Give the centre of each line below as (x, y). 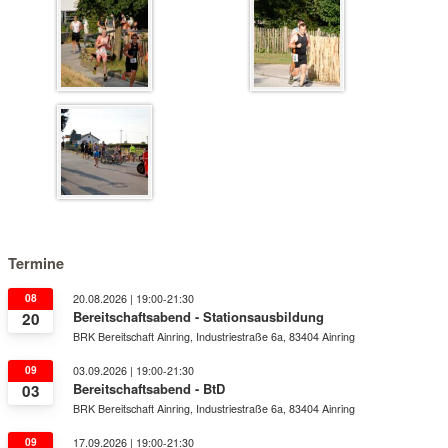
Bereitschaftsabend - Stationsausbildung (198, 316)
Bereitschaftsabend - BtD (149, 388)
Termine (36, 262)
